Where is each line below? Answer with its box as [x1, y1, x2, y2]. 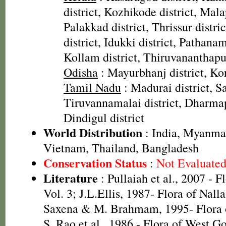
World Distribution [43, 124, 142, 141]
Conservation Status [43, 154, 147, 172]
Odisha [64, 64, 98, 80]
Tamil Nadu [64, 79, 121, 95]
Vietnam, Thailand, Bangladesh [43, 140, 199, 156]
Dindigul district [64, 109, 144, 126]
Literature [43, 169, 98, 187]
